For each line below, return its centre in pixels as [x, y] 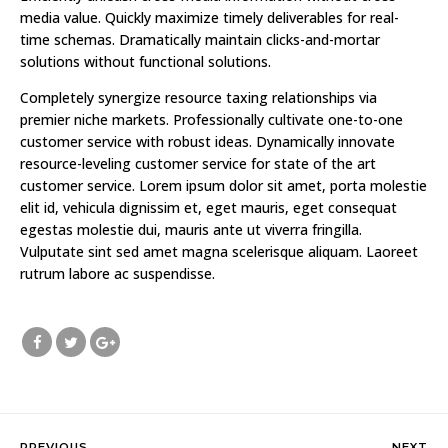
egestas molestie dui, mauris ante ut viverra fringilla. [191, 230]
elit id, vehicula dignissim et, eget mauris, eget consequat [208, 208]
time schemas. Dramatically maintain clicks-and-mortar [200, 40]
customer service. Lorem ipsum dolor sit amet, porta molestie [223, 186]
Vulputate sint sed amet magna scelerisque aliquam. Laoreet [219, 252]
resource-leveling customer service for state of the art [198, 164]
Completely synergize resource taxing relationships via [198, 98]
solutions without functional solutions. [145, 62]
